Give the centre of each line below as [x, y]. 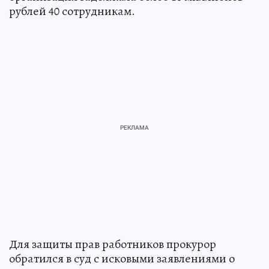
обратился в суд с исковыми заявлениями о [122, 259]
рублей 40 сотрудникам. [72, 11]
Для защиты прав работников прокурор [113, 244]
